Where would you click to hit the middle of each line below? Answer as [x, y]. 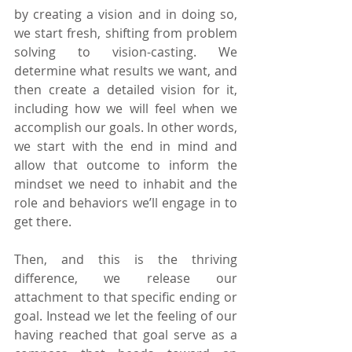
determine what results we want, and [126, 70]
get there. [43, 221]
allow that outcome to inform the [126, 165]
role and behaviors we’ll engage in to [126, 202]
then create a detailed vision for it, [126, 89]
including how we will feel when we [126, 108]
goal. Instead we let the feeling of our [126, 315]
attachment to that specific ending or [126, 297]
